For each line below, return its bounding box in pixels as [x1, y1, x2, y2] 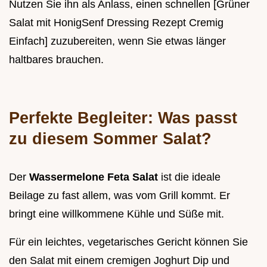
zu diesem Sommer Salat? [9, 129, 212, 148]
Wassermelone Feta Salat [29, 171, 161, 184]
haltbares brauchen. [9, 54, 104, 66]
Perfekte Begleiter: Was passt [9, 108, 237, 128]
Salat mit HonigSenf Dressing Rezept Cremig [9, 17, 223, 29]
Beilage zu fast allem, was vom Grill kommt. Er [9, 190, 230, 202]
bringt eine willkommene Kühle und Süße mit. [9, 208, 224, 221]
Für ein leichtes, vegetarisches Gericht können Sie [9, 236, 248, 249]
